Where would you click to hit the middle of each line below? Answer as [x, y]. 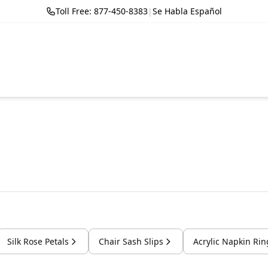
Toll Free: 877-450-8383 [102, 11]
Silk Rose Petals [38, 241]
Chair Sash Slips [131, 241]
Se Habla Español [187, 11]
